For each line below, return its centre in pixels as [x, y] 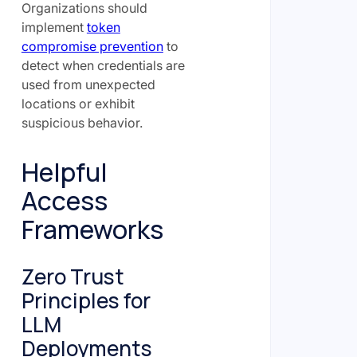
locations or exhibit [78, 103]
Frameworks [92, 229]
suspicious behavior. [82, 122]
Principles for [86, 300]
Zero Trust [73, 276]
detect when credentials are [103, 65]
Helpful [64, 172]
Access [64, 200]
